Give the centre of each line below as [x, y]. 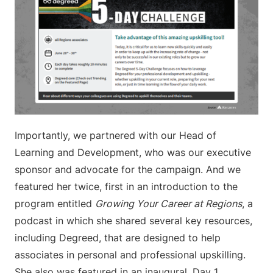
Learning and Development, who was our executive [133, 152]
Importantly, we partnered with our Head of [115, 135]
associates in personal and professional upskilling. [130, 255]
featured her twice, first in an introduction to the [126, 186]
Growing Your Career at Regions [168, 204]
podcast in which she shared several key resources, [133, 221]
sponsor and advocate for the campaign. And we [128, 169]
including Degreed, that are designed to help [118, 238]
